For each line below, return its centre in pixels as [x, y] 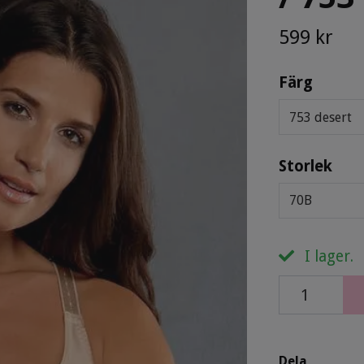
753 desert [320, 117]
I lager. [327, 256]
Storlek [305, 166]
